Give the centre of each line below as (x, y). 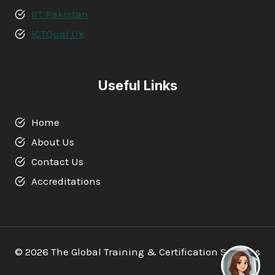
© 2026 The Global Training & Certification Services (137, 252)
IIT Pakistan (60, 14)
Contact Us (57, 161)
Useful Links (137, 85)
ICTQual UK (58, 34)
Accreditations (66, 181)
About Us (53, 142)
